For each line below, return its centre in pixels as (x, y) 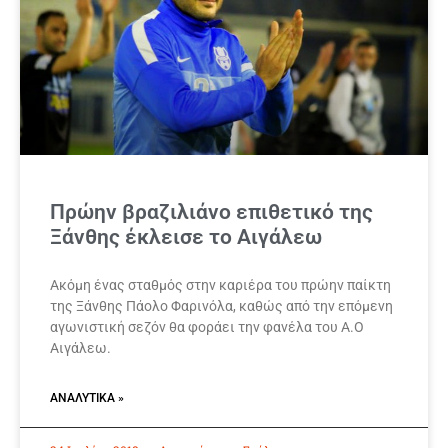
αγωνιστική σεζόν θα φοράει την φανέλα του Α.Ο (207, 327)
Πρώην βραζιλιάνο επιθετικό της (211, 212)
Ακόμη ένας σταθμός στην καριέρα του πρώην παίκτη (220, 285)
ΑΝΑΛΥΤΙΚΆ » (87, 398)
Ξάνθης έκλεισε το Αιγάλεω (186, 237)
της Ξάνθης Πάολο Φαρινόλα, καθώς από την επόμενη (221, 306)
